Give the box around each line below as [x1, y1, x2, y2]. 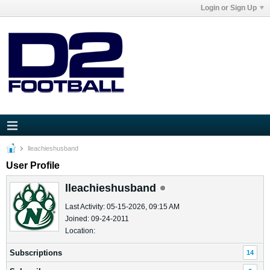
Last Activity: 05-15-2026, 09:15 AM [65, 202, 180, 211]
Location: [65, 227, 95, 235]
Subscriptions [10, 248, 62, 257]
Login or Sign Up [201, 4, 257, 12]
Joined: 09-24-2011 [65, 215, 129, 223]
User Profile [6, 160, 60, 171]
